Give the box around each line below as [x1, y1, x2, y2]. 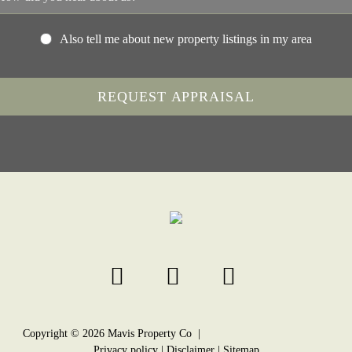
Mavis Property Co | [104, 328, 207, 340]
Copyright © [22, 328, 82, 340]
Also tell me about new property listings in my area [60, 32, 312, 46]
